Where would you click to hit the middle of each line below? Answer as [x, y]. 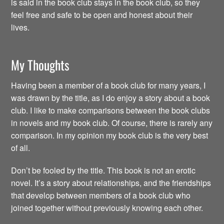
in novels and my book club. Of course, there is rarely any [112, 123]
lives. [20, 27]
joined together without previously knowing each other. [107, 207]
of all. [21, 148]
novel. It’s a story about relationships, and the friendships [111, 182]
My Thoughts [40, 64]
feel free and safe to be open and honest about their [102, 14]
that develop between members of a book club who [101, 195]
